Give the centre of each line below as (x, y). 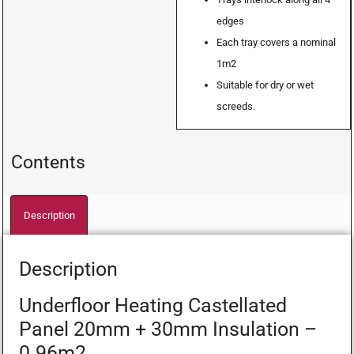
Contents (48, 163)
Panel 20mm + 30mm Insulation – (168, 329)
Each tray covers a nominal (277, 43)
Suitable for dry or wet (265, 85)
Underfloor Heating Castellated (153, 305)
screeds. (236, 107)
